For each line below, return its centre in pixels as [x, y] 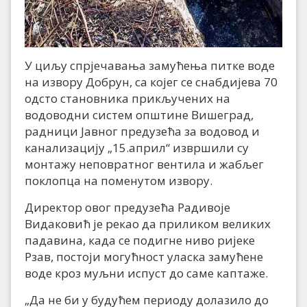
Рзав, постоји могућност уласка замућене [144, 257]
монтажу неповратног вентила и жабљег [144, 164]
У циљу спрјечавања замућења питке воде [150, 66]
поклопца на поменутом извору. [119, 181]
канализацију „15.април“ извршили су [137, 148]
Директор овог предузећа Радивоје [127, 208]
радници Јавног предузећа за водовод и [142, 132]
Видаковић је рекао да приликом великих [148, 224]
